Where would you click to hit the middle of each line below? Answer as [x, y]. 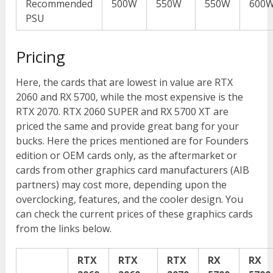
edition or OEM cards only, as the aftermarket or [127, 155]
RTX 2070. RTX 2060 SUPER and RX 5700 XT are [122, 111]
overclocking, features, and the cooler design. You [130, 199]
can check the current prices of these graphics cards [135, 214]
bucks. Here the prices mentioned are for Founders [133, 140]
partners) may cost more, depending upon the [122, 184]
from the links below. [64, 228]
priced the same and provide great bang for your [128, 126]
